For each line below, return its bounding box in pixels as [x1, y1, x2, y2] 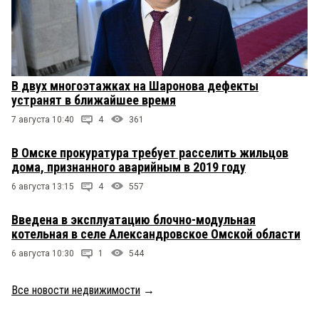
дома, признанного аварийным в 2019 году [11, 159, 246, 175]
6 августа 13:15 [11, 182, 74, 192]
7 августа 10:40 [11, 115, 74, 125]
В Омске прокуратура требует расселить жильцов [11, 145, 288, 161]
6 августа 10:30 [11, 249, 74, 259]
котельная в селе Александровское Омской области [11, 226, 300, 242]
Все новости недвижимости [11, 283, 140, 298]
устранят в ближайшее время [11, 93, 176, 108]
